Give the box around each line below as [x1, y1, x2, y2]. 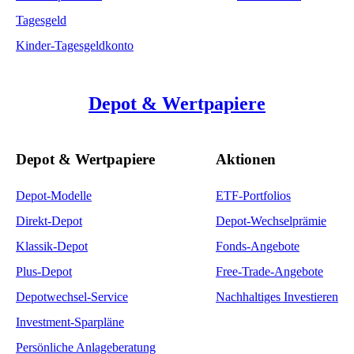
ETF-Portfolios [216, 189, 291, 203]
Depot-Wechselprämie [216, 214, 326, 228]
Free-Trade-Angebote [216, 265, 323, 279]
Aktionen [216, 151, 276, 168]
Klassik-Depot [16, 239, 88, 254]
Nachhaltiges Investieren [216, 290, 338, 304]
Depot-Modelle [16, 189, 92, 203]
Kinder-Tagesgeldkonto [16, 38, 134, 52]
